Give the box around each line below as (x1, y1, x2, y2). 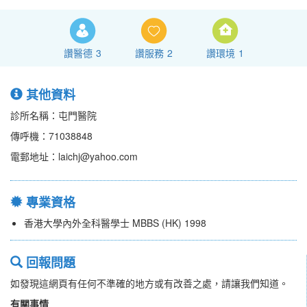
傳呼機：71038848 (10, 129, 93, 143)
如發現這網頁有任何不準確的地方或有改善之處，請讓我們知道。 (10, 276, 288, 291)
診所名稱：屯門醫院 (10, 108, 97, 123)
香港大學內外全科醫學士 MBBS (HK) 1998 (24, 216, 206, 230)
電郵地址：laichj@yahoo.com (10, 149, 138, 164)
